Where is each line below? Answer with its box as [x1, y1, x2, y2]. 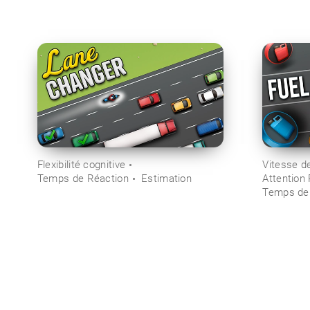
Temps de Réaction [37, 172, 129, 185]
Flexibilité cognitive [37, 158, 126, 171]
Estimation [141, 172, 192, 185]
